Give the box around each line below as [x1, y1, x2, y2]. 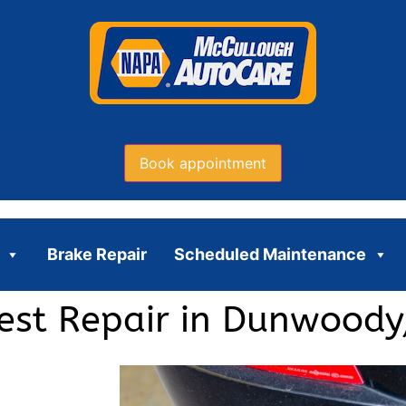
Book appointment [140, 153, 266, 172]
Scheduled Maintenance [173, 244, 366, 264]
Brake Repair [46, 244, 147, 264]
